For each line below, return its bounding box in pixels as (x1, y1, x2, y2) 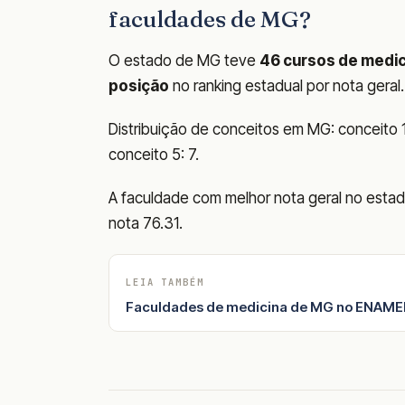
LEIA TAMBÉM (126, 275, 204, 288)
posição (108, 76, 169, 95)
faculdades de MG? (108, 4, 311, 33)
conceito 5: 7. (108, 145, 199, 164)
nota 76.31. (108, 213, 183, 232)
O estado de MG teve (108, 51, 259, 70)
